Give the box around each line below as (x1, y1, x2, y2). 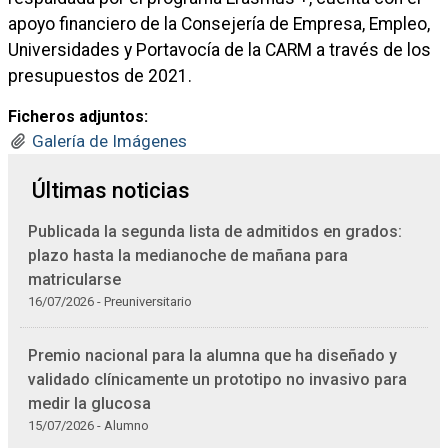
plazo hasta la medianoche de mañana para (28, 246, 348, 265)
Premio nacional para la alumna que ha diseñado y (28, 346, 397, 365)
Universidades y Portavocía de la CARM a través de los (8, 40, 431, 60)
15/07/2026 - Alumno (28, 418, 149, 433)
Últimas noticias (32, 178, 190, 203)
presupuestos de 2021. (8, 66, 192, 86)
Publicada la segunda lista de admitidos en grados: (28, 222, 402, 241)
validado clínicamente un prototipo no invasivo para (28, 370, 407, 389)
